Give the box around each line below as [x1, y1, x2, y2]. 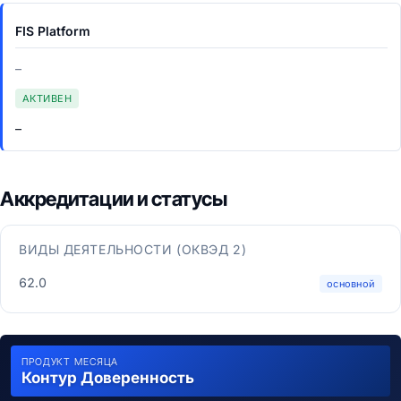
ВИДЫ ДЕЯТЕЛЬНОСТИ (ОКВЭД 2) [19, 242, 247, 257]
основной [327, 277, 375, 290]
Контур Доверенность [21, 369, 194, 387]
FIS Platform [15, 23, 90, 38]
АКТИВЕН [22, 92, 73, 105]
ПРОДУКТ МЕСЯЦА [21, 355, 119, 368]
